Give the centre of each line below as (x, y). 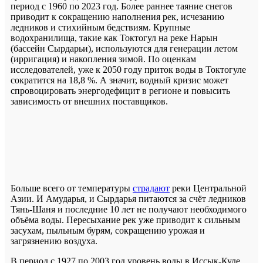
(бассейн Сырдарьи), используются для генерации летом (124, 49)
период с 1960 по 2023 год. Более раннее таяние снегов (122, 6)
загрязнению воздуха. (55, 241)
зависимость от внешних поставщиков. (90, 102)
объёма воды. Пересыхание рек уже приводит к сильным (125, 220)
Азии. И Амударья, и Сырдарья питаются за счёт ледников (128, 199)
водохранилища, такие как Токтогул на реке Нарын (114, 38)
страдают (151, 188)
